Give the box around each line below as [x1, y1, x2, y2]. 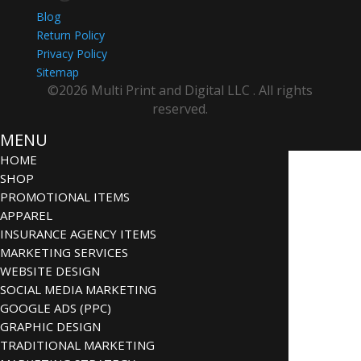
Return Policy [35, 27, 105, 43]
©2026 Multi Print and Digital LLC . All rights [48, 81, 313, 99]
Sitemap [35, 64, 79, 80]
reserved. [152, 99, 209, 118]
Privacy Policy [35, 45, 107, 61]
